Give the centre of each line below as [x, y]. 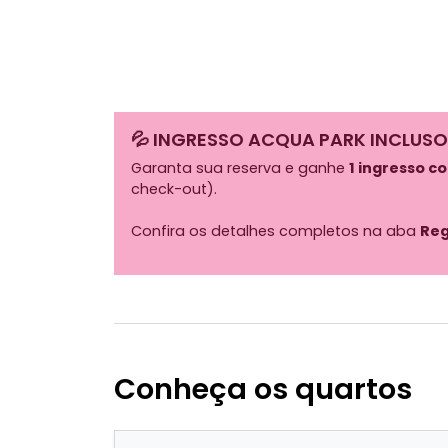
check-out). [174, 188]
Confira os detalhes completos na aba [275, 230]
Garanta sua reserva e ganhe [240, 167]
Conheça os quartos [263, 388]
